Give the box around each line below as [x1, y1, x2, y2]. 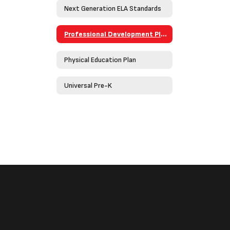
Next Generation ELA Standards [64, 4, 161, 13]
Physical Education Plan [64, 55, 136, 64]
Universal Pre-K [64, 81, 112, 90]
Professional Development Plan [161, 29, 167, 39]
